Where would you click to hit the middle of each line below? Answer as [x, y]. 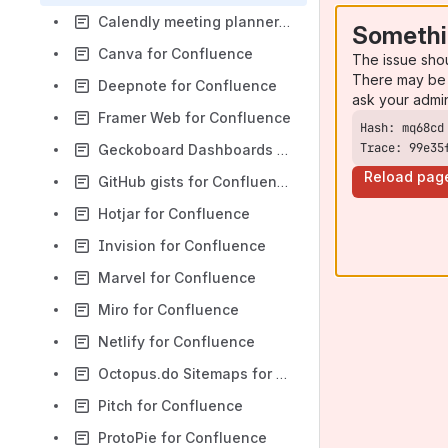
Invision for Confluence [182, 245]
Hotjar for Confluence [174, 213]
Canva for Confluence [175, 53]
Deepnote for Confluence [187, 85]
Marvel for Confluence [177, 277]
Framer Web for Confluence [194, 117]
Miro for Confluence [168, 309]
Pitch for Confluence [170, 405]
